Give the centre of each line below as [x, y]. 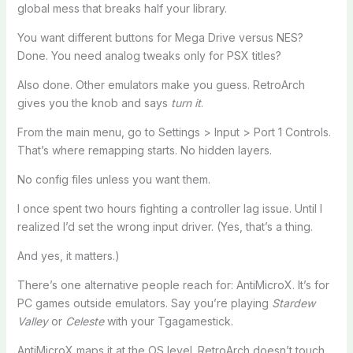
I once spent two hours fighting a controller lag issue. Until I [169, 208]
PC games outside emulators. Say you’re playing [144, 303]
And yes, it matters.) [68, 255]
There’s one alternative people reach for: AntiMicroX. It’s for [173, 284]
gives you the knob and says [94, 102]
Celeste [84, 321]
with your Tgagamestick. [168, 321]
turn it [186, 102]
